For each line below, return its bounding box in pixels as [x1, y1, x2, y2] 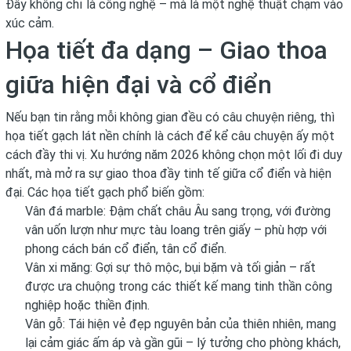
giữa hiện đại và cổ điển [5, 69, 272, 100]
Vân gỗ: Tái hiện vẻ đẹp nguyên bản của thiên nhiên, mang [25, 316, 336, 331]
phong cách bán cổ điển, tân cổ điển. [25, 241, 226, 256]
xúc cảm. [5, 15, 54, 31]
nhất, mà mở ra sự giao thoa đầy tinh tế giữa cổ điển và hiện [5, 165, 331, 181]
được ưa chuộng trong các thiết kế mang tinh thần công [25, 278, 332, 294]
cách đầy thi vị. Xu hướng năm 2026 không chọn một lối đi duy [5, 147, 342, 162]
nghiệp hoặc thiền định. [25, 297, 150, 313]
